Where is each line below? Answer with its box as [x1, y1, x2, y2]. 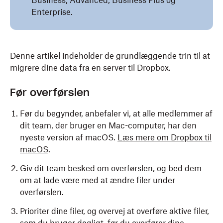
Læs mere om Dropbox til [117, 132, 212, 142]
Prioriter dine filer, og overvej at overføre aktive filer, [20, 206, 209, 216]
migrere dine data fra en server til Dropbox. [10, 63, 171, 73]
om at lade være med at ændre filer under [20, 175, 175, 185]
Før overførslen [10, 86, 90, 99]
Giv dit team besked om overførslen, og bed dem [20, 163, 202, 173]
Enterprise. [31, 7, 73, 17]
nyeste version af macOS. [20, 132, 117, 142]
